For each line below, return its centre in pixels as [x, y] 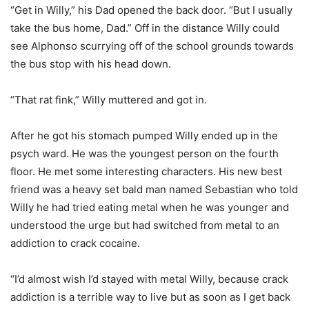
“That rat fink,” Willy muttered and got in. [109, 100]
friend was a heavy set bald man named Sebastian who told [154, 190]
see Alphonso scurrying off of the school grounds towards [152, 46]
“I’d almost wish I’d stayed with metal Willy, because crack [149, 279]
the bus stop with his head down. [92, 64]
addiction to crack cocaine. [75, 243]
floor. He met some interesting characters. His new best [146, 172]
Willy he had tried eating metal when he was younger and [150, 208]
